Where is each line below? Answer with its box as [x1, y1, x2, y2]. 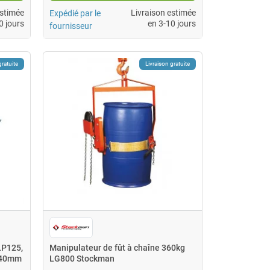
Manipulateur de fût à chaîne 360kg [49, 242, 185, 253]
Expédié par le [49, 8, 101, 18]
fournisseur [49, 20, 92, 31]
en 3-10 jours [147, 18, 196, 28]
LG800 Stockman [49, 253, 115, 263]
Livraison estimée [130, 7, 196, 17]
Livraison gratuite [145, 60, 190, 67]
